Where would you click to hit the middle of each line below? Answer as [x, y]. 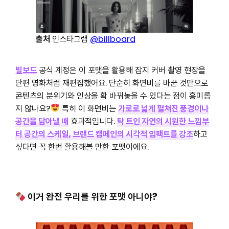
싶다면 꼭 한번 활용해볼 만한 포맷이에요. [82, 147]
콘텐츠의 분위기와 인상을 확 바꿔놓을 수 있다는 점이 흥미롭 [113, 96]
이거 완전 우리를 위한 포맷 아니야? [92, 196]
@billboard [112, 39]
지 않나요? [33, 108]
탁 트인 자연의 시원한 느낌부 [163, 121]
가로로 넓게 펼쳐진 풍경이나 [164, 108]
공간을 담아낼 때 [42, 121]
